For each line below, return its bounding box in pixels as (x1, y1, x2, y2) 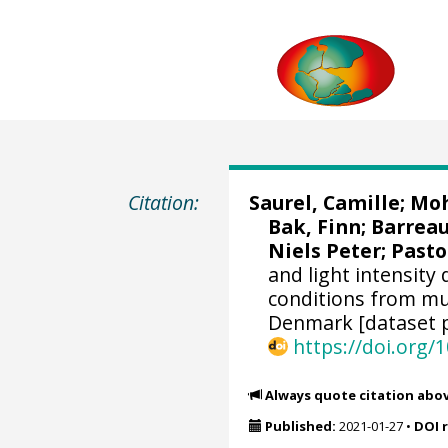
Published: (264, 417, 336, 436)
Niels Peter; (268, 237, 392, 264)
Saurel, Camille (248, 189, 400, 216)
